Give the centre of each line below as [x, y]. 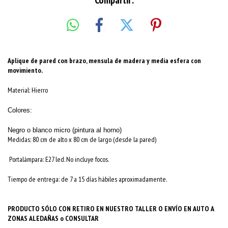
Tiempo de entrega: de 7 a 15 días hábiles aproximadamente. [87, 179]
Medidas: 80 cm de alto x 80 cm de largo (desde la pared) [82, 139]
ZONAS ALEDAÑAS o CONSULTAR [53, 218]
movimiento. [25, 70]
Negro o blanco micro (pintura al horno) [65, 130]
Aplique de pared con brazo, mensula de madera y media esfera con [104, 60]
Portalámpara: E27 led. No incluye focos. [58, 159]
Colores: [20, 110]
